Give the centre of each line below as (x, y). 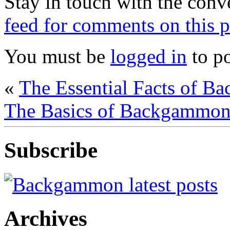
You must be (57, 56)
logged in (149, 56)
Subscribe (51, 150)
